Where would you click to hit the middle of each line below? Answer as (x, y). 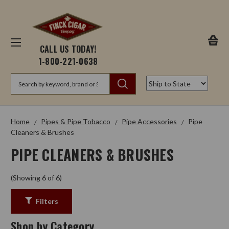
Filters (47, 201)
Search (22, 79)
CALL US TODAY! (68, 49)
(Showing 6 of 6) (36, 178)
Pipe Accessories (149, 122)
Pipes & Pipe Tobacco (76, 122)
